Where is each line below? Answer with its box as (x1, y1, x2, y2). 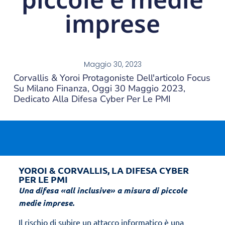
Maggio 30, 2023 (83, 59, 142, 70)
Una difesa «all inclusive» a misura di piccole (18, 184, 187, 195)
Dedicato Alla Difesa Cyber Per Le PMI (13, 93, 171, 105)
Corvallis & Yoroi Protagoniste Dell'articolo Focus (13, 72, 210, 84)
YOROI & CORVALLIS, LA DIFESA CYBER (18, 164, 189, 176)
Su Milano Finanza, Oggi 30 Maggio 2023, (13, 82, 185, 95)
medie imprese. (18, 197, 74, 208)
